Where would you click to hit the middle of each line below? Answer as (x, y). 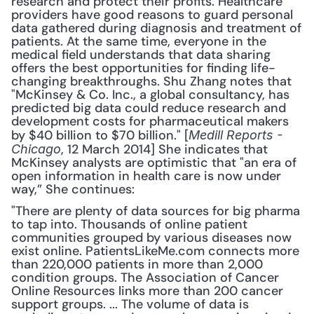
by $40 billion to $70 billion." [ (100, 135)
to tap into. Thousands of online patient (129, 224)
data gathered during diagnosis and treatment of (156, 28)
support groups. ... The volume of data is (130, 304)
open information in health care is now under (146, 176)
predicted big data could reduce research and (149, 108)
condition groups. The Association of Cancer (145, 278)
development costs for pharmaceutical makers (150, 121)
